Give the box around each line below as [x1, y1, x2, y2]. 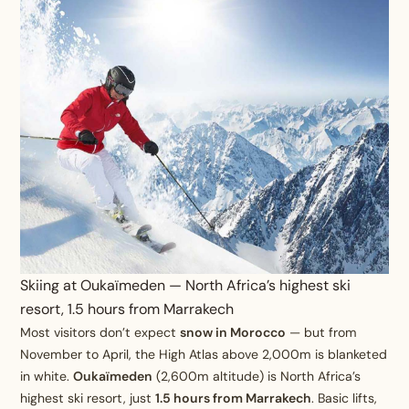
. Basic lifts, [311, 390, 378, 407]
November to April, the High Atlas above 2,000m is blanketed [20, 346, 388, 363]
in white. [20, 368, 74, 385]
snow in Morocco [180, 324, 287, 341]
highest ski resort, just [20, 390, 156, 407]
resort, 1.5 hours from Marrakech [20, 299, 235, 320]
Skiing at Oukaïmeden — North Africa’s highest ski [20, 276, 351, 296]
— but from [286, 324, 358, 341]
